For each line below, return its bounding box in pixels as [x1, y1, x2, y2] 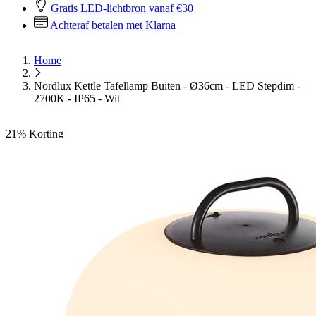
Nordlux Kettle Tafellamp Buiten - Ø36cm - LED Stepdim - [34, 80, 300, 92]
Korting [29, 128, 63, 140]
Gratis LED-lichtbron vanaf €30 [51, 2, 193, 14]
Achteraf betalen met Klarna [50, 19, 176, 31]
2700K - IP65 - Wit [34, 92, 120, 104]
